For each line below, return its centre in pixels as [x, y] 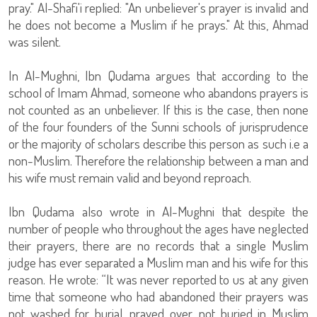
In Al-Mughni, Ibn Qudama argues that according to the [158, 75]
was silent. [35, 41]
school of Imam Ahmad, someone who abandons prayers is [158, 92]
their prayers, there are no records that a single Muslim [158, 245]
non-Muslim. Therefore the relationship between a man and [158, 160]
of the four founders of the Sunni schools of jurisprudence [158, 126]
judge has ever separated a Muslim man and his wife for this [158, 262]
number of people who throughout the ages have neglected [158, 228]
